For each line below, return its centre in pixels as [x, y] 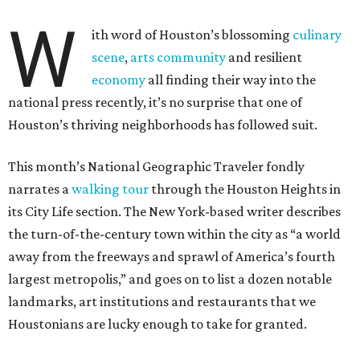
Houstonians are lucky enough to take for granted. [157, 324]
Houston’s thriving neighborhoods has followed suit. [163, 125]
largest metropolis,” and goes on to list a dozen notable [170, 279]
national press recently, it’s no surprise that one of [155, 102]
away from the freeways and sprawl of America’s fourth [172, 256]
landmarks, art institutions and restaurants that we [162, 301]
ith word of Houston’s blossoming [192, 35]
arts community [178, 57]
